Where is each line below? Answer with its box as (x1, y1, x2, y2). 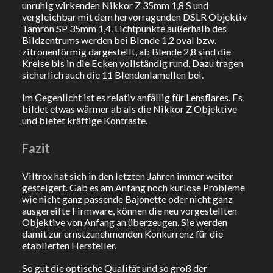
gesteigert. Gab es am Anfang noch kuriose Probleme (21, 181, 245, 193)
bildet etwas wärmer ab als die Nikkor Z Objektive (21, 102, 237, 115)
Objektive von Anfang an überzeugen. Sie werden (21, 216, 227, 228)
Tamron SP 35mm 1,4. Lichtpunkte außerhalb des (21, 23, 227, 35)
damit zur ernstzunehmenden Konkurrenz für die (21, 227, 223, 239)
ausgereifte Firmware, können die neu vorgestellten (21, 204, 237, 216)
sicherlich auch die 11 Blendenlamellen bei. (21, 69, 204, 81)
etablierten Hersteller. (21, 239, 116, 251)
